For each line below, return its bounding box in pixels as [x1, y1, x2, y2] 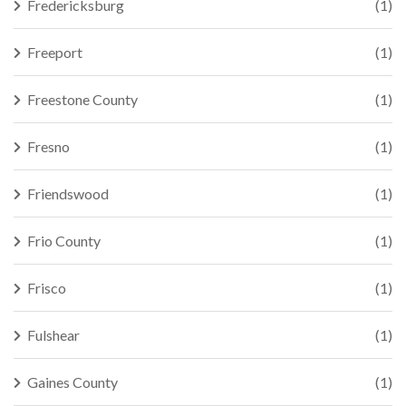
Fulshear [27, 326, 80, 343]
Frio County [27, 232, 101, 249]
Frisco [27, 279, 66, 296]
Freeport [27, 43, 82, 61]
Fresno [27, 138, 70, 155]
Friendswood [27, 185, 109, 202]
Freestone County [27, 91, 138, 108]
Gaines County [27, 373, 118, 391]
